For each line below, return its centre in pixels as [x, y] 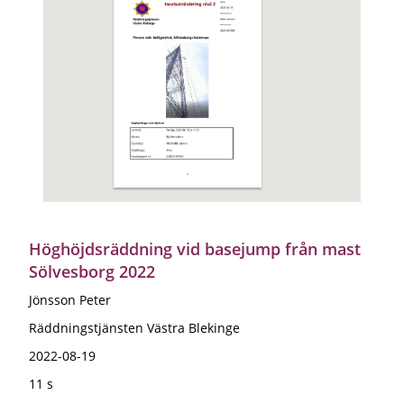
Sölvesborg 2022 [92, 271]
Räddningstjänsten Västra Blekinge [134, 327]
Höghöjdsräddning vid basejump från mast [195, 248]
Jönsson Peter [70, 299]
